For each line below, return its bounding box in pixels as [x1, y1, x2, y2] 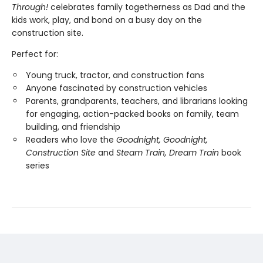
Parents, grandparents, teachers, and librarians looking [26, 95, 248, 107]
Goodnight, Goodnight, [116, 134, 208, 146]
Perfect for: [12, 48, 58, 60]
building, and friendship [26, 121, 120, 133]
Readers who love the [26, 134, 116, 146]
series [26, 160, 49, 172]
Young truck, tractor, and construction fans [26, 69, 204, 82]
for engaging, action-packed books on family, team [26, 108, 239, 120]
